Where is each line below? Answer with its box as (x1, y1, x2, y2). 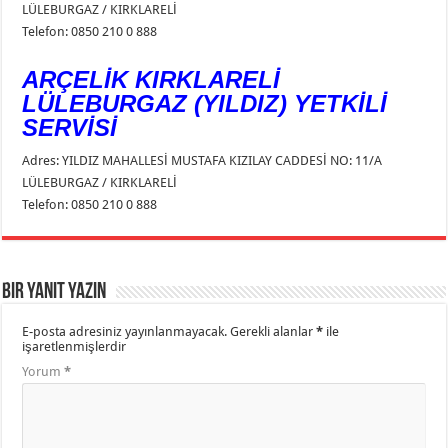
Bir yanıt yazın (2, 281, 107, 305)
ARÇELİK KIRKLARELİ (22, 66, 281, 94)
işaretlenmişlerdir (22, 339, 127, 355)
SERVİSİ (22, 114, 118, 142)
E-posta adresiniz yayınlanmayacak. (22, 324, 228, 340)
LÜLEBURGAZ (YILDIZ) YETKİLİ (22, 90, 388, 118)
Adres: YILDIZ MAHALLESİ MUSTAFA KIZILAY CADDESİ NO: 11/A (22, 153, 383, 169)
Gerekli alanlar (230, 324, 317, 340)
